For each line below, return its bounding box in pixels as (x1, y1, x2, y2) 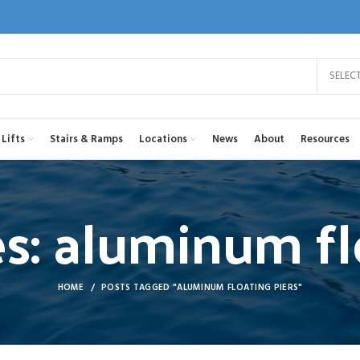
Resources (301, 130, 350, 148)
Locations (139, 130, 187, 148)
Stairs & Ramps (50, 130, 123, 148)
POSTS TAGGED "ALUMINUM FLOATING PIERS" (101, 280, 303, 295)
